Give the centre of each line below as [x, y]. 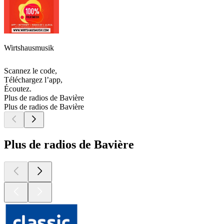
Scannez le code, [30, 71]
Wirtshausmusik [29, 48]
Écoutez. [18, 89]
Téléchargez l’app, [33, 80]
